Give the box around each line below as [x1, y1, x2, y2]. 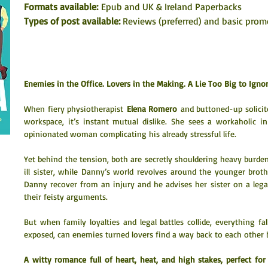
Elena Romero [126, 103, 178, 114]
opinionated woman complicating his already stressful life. [24, 129, 236, 139]
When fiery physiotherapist [24, 103, 127, 114]
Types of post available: [24, 15, 123, 27]
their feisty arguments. [24, 191, 108, 202]
